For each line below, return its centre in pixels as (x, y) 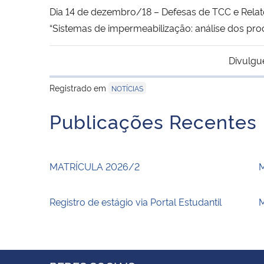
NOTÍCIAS (127, 88)
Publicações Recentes (153, 121)
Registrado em (79, 87)
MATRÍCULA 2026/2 (95, 166)
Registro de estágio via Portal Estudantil (136, 201)
